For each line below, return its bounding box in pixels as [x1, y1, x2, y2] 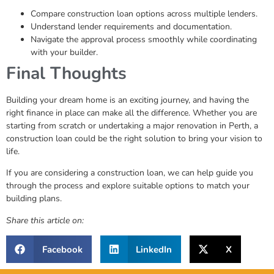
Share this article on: [6, 214, 84, 226]
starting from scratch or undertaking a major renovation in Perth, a [6, 120, 258, 131]
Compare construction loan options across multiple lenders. [31, 8, 257, 20]
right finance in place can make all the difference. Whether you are [6, 107, 257, 119]
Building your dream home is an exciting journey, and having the [6, 94, 249, 106]
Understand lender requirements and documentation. [31, 21, 232, 32]
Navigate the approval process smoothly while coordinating [31, 34, 257, 45]
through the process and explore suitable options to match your [6, 180, 250, 192]
